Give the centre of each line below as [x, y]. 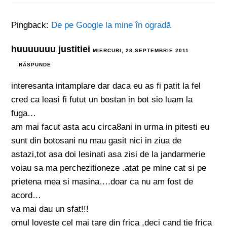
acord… [26, 195]
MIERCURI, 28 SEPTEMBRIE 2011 [141, 50]
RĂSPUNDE [35, 65]
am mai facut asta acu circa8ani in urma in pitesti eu [110, 127]
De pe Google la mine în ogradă [111, 25]
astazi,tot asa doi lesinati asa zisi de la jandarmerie [108, 154]
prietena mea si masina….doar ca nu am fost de [102, 182]
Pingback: [31, 25]
